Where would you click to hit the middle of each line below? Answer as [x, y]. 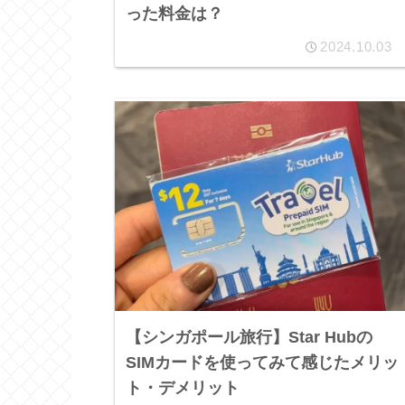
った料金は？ [175, 14]
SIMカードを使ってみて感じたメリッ [263, 363]
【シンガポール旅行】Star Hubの [250, 338]
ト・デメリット [183, 388]
